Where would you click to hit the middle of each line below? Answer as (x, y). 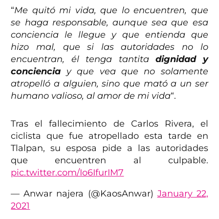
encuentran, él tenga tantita (83, 59)
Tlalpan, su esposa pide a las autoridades (109, 148)
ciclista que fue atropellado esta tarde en (109, 136)
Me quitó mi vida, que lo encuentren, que (111, 11)
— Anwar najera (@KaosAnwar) (84, 194)
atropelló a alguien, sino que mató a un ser (109, 84)
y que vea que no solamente (134, 72)
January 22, (183, 194)
